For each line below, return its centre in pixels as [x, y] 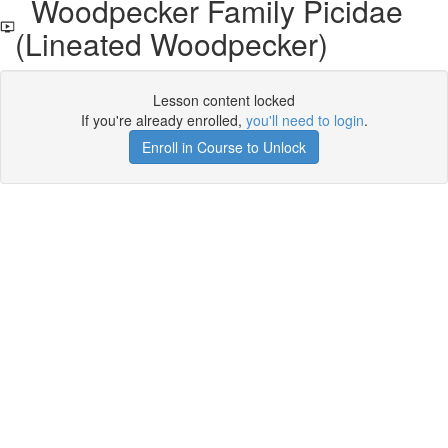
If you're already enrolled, [163, 120]
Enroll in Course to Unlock [224, 147]
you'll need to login [304, 120]
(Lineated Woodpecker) [171, 43]
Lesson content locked [224, 100]
